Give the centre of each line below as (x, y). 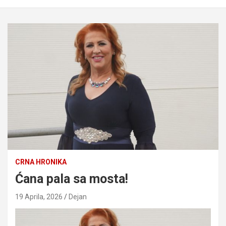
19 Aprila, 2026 (39, 196)
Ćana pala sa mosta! (72, 179)
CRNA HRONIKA (41, 162)
